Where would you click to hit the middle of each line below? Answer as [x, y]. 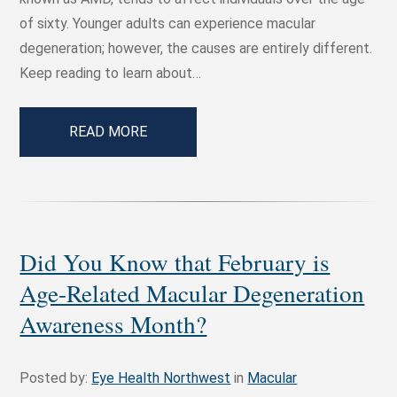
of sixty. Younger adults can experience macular [168, 24]
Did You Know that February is [175, 262]
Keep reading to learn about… [111, 74]
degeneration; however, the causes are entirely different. [196, 49]
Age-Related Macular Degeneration [192, 293]
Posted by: [56, 378]
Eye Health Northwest [161, 378]
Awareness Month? [113, 324]
